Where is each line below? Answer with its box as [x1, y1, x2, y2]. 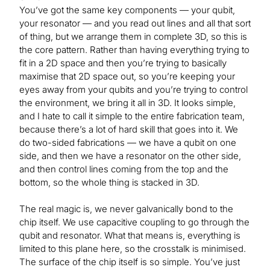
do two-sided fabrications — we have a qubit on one [19, 137, 236, 149]
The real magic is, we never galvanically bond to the [19, 203, 233, 215]
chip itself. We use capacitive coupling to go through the [19, 216, 250, 228]
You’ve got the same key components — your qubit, [19, 4, 235, 16]
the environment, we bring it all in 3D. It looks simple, [19, 97, 236, 109]
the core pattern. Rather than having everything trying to [19, 44, 250, 56]
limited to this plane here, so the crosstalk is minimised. [19, 243, 246, 255]
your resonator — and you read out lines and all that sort [19, 17, 251, 30]
